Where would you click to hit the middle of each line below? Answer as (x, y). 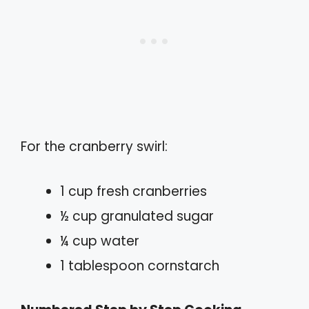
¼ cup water (100, 241)
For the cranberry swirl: (94, 147)
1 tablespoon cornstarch (140, 266)
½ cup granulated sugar (137, 216)
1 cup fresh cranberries (133, 191)
